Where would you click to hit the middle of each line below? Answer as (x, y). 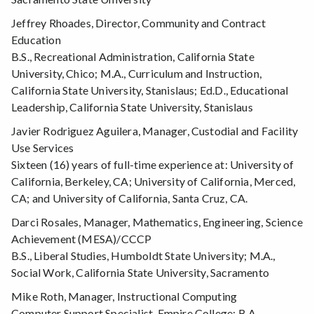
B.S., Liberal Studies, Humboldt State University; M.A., (143, 256)
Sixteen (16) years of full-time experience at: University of (153, 165)
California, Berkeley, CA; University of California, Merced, (153, 182)
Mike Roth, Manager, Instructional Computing (124, 296)
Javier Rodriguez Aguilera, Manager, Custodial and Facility (155, 131)
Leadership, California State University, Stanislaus (132, 107)
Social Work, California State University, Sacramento (140, 273)
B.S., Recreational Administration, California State (133, 57)
